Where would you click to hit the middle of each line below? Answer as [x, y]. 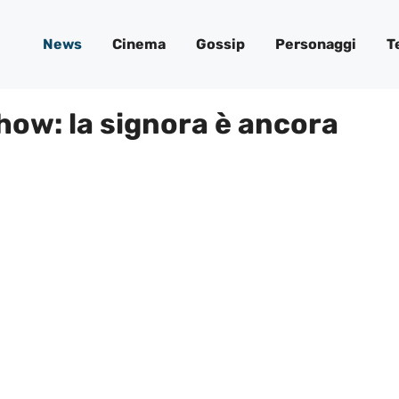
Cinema [139, 44]
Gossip [220, 44]
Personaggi [316, 44]
